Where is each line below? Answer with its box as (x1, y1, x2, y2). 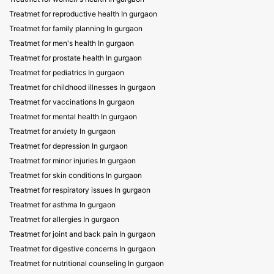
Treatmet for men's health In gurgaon (9, 39, 134, 48)
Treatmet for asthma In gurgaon (9, 200, 116, 209)
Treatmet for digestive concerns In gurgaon (9, 244, 155, 253)
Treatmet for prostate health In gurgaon (9, 53, 142, 62)
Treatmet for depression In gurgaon (9, 141, 128, 150)
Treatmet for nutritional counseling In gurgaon (9, 259, 164, 268)
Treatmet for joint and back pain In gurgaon (9, 229, 155, 239)
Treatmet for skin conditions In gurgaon (9, 171, 142, 180)
